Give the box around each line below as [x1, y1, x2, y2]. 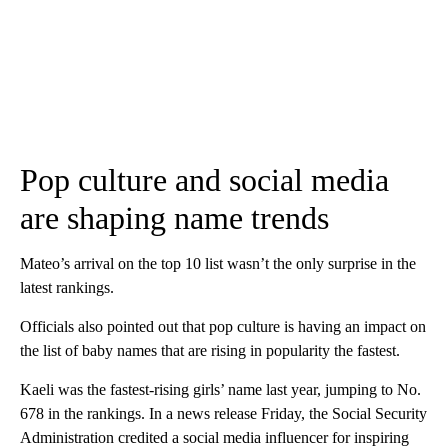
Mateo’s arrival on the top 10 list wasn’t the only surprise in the [20, 254, 416, 272]
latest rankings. [20, 278, 114, 296]
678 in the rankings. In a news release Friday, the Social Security [20, 404, 427, 422]
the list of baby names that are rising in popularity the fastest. [20, 341, 400, 359]
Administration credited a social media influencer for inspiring [20, 428, 409, 446]
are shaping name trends [20, 199, 329, 236]
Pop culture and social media [20, 161, 389, 198]
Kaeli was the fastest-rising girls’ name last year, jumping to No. [20, 380, 421, 398]
